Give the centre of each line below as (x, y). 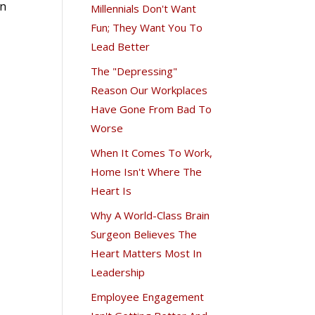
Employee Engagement (148, 296)
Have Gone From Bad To (152, 109)
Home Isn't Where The (147, 171)
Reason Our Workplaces (149, 90)
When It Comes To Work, (152, 152)
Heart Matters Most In (147, 253)
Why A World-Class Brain (150, 215)
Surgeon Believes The (144, 234)
